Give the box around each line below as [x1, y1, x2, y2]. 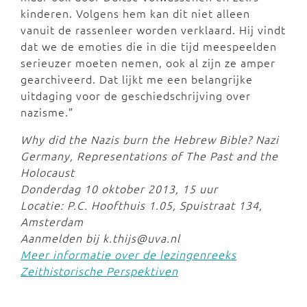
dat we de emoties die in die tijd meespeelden [21, 38, 277, 53]
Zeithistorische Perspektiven [21, 262, 178, 278]
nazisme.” [21, 103, 73, 119]
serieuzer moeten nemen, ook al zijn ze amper [21, 54, 275, 70]
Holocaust [21, 164, 75, 180]
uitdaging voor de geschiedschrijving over [21, 87, 251, 103]
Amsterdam [21, 213, 84, 229]
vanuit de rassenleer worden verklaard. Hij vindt [21, 21, 286, 37]
